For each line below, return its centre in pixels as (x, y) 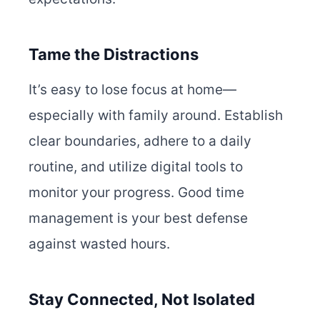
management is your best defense (138, 219)
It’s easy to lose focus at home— (132, 90)
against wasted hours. (99, 244)
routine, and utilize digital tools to (136, 167)
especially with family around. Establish (156, 116)
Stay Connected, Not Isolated (142, 300)
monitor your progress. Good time (136, 193)
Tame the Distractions (114, 55)
